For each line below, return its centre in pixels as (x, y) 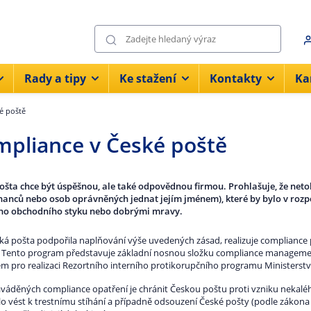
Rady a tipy (55, 78)
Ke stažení (148, 78)
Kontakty (236, 78)
